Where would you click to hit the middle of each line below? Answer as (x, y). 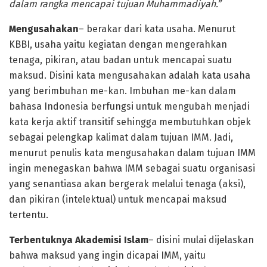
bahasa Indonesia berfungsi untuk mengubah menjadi (129, 107)
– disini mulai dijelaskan (201, 240)
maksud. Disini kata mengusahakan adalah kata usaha (130, 76)
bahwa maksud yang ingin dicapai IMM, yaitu (107, 256)
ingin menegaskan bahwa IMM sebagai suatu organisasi (132, 169)
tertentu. (29, 215)
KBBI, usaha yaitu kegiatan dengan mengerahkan (118, 45)
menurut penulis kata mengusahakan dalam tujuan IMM (132, 153)
